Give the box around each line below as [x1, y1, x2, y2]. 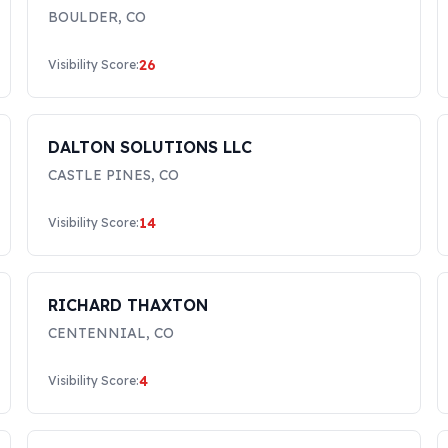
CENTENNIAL [47, 324, 146, 342]
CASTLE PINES [47, 166, 151, 184]
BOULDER [47, 8, 118, 26]
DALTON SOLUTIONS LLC [47, 137, 252, 157]
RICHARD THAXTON [47, 295, 208, 315]
